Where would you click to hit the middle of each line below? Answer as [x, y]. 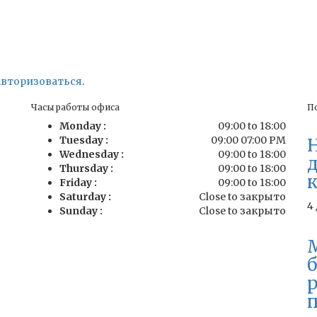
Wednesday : [92, 154]
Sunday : [81, 211]
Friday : [78, 183]
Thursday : [86, 168]
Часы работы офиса [75, 107]
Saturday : [85, 197]
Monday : [83, 126]
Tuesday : [84, 140]
